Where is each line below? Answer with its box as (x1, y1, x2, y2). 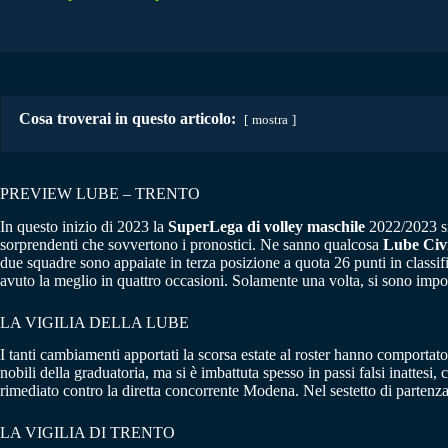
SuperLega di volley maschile (168, 217, 365, 235)
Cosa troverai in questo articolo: (19, 109, 236, 127)
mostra (252, 112, 288, 127)
